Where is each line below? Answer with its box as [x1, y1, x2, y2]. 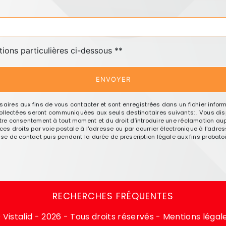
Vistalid [3, 210, 33, 222]
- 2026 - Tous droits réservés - [32, 210, 161, 222]
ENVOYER [95, 75, 131, 83]
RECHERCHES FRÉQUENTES [52, 190, 174, 202]
